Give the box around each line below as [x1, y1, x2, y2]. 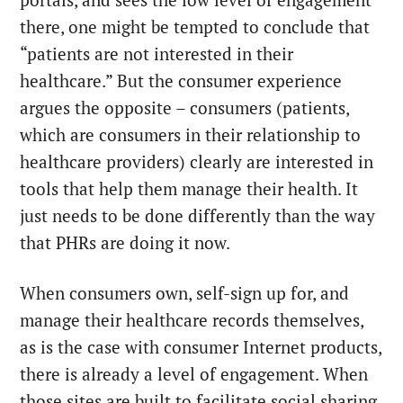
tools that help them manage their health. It [20, 178, 359, 201]
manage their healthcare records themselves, [20, 309, 364, 332]
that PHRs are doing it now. [20, 232, 231, 255]
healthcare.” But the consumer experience [20, 70, 343, 93]
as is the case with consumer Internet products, [20, 336, 382, 359]
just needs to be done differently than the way [20, 205, 376, 228]
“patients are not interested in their [20, 43, 294, 66]
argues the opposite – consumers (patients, [20, 97, 350, 120]
